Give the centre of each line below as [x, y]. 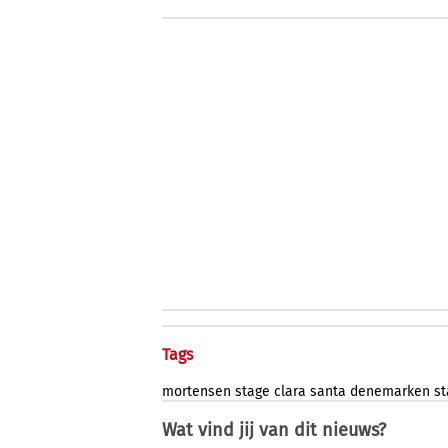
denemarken [390, 392]
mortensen [196, 392]
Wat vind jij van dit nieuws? [274, 430]
